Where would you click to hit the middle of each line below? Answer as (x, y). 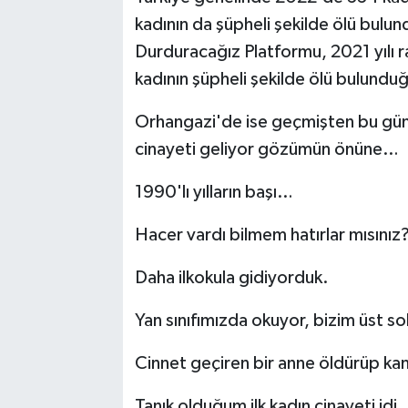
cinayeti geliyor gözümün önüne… (266, 149)
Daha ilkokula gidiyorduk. (231, 277)
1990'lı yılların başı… (214, 192)
